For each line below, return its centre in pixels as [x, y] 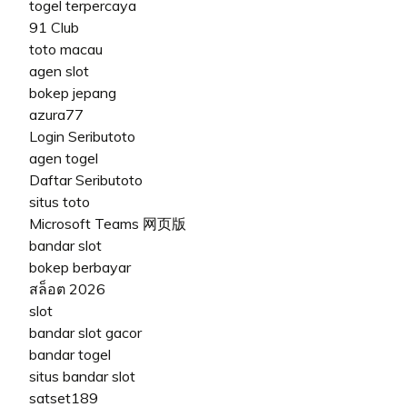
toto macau [66, 49]
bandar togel [70, 354]
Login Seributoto [82, 136]
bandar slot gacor [85, 332]
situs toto [60, 201]
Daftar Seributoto [86, 179]
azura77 [56, 114]
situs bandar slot [82, 376]
